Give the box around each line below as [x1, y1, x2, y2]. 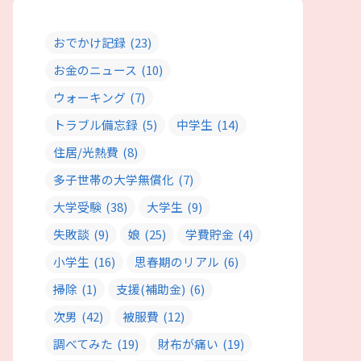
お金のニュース [53, 60, 137, 78]
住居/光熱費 [53, 143, 118, 160]
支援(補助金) [116, 280, 185, 297]
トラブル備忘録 [53, 115, 138, 133]
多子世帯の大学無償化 [53, 170, 174, 188]
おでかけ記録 [53, 33, 126, 51]
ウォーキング [53, 88, 126, 106]
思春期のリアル [135, 252, 219, 270]
